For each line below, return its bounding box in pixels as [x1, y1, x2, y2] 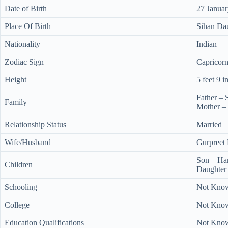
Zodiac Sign [5, 58, 44, 66]
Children [5, 160, 33, 169]
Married [196, 120, 222, 129]
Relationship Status [5, 120, 66, 129]
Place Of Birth [5, 22, 51, 31]
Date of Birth [5, 4, 47, 13]
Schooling [5, 183, 37, 191]
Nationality [5, 40, 40, 48]
